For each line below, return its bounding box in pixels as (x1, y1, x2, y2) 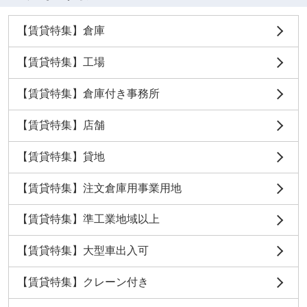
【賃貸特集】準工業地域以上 (16, 213, 160, 225)
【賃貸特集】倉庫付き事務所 (16, 87, 160, 99)
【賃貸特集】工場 (16, 56, 105, 69)
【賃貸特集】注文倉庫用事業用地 (16, 182, 182, 194)
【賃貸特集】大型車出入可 (16, 245, 149, 257)
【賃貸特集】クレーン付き (16, 276, 149, 288)
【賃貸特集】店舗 (16, 119, 105, 131)
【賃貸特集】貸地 (16, 150, 105, 162)
